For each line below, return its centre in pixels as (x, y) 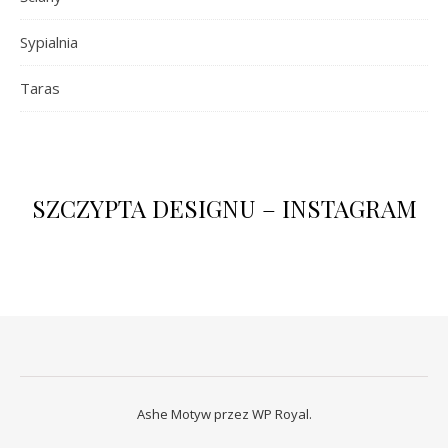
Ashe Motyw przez (194, 413)
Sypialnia (49, 41)
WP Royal (280, 413)
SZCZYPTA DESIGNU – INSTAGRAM (224, 207)
